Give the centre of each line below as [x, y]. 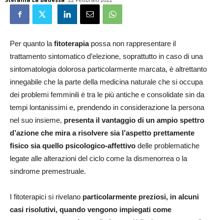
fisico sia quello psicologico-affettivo [73, 146]
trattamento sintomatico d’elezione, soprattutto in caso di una [106, 56]
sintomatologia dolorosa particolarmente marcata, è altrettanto [108, 69]
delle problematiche [167, 146]
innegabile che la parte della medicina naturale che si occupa [106, 82]
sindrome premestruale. [48, 171]
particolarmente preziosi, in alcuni [141, 197]
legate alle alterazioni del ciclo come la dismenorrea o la [98, 158]
